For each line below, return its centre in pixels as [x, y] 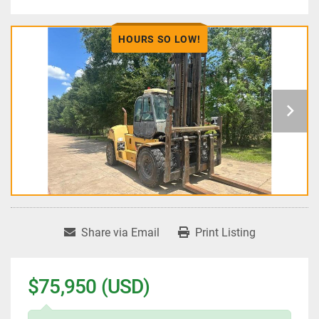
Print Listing [225, 233]
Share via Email [120, 233]
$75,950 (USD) [89, 287]
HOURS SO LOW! [159, 39]
